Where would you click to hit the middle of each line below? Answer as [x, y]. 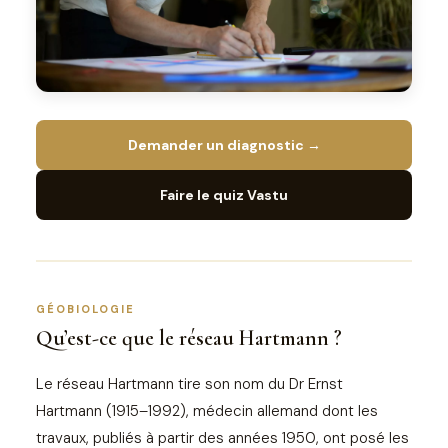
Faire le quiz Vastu [224, 194]
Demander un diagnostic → [224, 144]
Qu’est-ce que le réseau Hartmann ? [189, 337]
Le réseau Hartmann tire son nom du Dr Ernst [189, 383]
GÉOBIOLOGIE [85, 308]
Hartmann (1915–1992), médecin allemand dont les [207, 410]
